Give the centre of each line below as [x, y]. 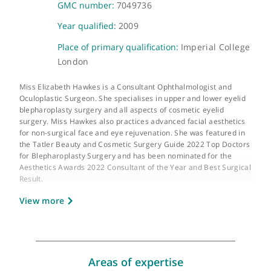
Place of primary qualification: [132, 113]
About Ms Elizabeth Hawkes [151, 18]
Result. [34, 259]
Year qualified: [98, 89]
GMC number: [96, 66]
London [81, 129]
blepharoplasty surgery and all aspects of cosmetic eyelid [135, 182]
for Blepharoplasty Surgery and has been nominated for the [139, 233]
